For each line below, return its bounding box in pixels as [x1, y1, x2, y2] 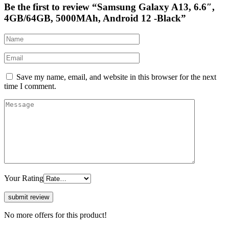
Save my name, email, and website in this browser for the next [16, 72, 216, 81]
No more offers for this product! [4, 210, 107, 219]
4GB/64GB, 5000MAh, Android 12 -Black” [4, 13, 186, 24]
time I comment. [4, 81, 56, 90]
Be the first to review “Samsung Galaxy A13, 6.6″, [4, 2, 215, 13]
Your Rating [4, 173, 43, 182]
